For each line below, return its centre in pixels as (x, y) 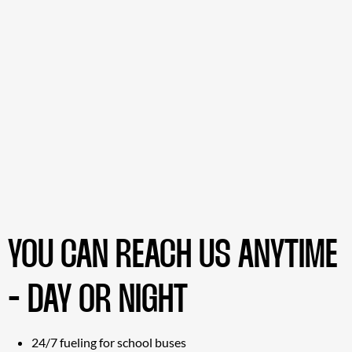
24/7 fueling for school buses (109, 342)
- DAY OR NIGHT (98, 301)
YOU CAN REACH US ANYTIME (173, 256)
